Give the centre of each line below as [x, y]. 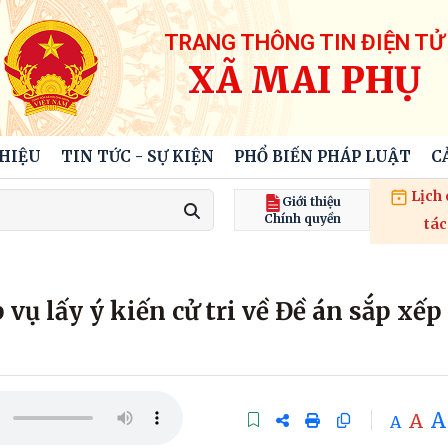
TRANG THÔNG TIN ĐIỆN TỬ [304, 42]
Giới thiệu [311, 202]
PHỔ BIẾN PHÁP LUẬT [322, 156]
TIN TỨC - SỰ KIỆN [137, 156]
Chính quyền [302, 218]
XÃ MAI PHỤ [304, 80]
